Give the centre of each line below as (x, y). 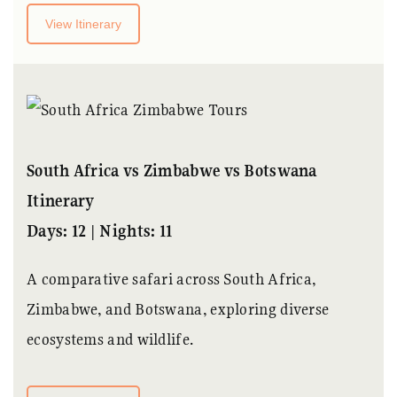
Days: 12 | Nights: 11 (100, 231)
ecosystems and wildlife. (110, 339)
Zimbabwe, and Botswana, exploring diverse (178, 309)
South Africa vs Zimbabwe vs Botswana (172, 171)
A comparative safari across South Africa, (171, 279)
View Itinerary (83, 24)
